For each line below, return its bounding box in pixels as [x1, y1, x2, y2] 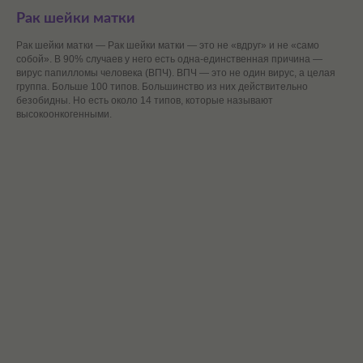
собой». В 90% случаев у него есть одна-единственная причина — [16, 53, 322, 66]
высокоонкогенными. [16, 109, 112, 121]
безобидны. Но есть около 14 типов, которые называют [16, 95, 273, 107]
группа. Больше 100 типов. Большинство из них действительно [16, 81, 308, 93]
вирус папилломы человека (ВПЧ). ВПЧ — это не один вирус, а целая [16, 67, 335, 79]
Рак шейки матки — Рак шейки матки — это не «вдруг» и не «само [16, 40, 319, 52]
